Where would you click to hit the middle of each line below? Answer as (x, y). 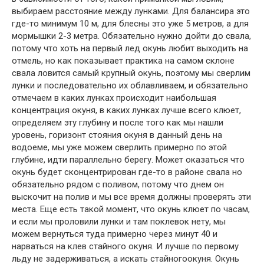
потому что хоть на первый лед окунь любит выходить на (130, 48)
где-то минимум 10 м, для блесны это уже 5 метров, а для (130, 24)
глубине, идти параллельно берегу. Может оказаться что (128, 160)
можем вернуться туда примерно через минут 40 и (115, 234)
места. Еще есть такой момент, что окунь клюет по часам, (131, 209)
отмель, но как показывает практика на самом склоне (123, 61)
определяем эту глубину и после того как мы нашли (118, 123)
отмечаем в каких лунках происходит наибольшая (114, 98)
